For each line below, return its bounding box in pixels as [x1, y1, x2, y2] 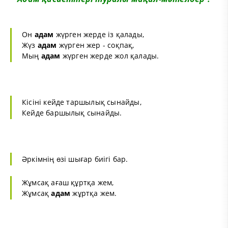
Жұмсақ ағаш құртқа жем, [22, 178, 114, 188]
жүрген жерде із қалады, [53, 30, 144, 40]
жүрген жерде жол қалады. [60, 51, 159, 61]
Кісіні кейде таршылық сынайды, [22, 97, 141, 107]
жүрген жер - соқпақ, [56, 40, 134, 50]
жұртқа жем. [70, 188, 117, 198]
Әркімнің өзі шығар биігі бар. [22, 154, 128, 164]
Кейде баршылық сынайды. [22, 108, 122, 118]
